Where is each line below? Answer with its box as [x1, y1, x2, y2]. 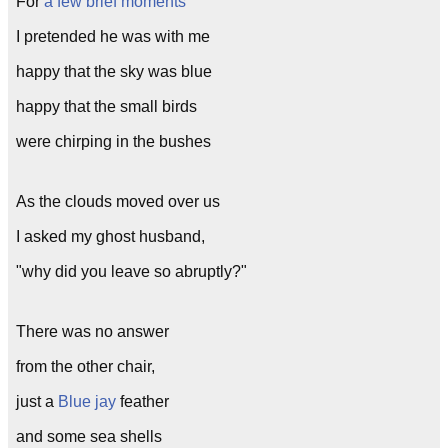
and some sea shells [16, 428, 162, 445]
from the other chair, [16, 358, 155, 375]
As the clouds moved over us [16, 193, 220, 210]
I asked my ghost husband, [16, 228, 205, 245]
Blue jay [58, 393, 116, 410]
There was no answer [16, 323, 169, 340]
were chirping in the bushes [16, 133, 211, 150]
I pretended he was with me [16, 28, 210, 45]
